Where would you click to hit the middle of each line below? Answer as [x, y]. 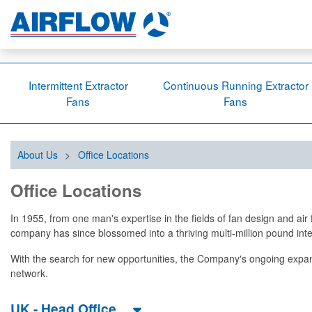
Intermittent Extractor [78, 85]
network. [29, 273]
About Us [37, 154]
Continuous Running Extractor [235, 85]
